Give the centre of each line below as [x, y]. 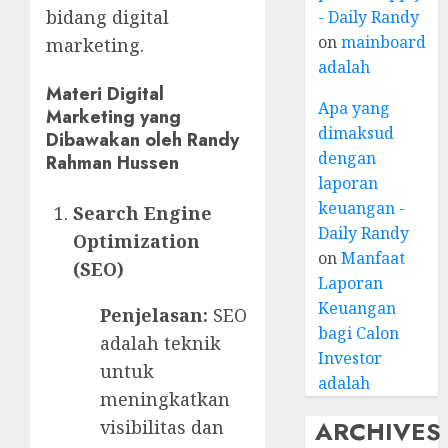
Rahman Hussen [112, 163]
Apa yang [354, 108]
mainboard [384, 42]
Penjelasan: [154, 315]
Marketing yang [113, 117]
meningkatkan [165, 399]
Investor [350, 358]
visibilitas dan [162, 427]
